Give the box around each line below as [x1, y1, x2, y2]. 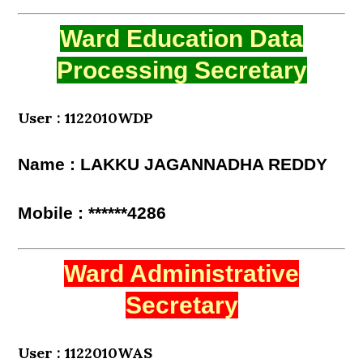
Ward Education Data [60, 25, 303, 52]
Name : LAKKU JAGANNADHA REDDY [18, 155, 328, 174]
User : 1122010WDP [18, 109, 154, 127]
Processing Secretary [56, 57, 307, 83]
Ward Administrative [64, 260, 299, 287]
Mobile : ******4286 [18, 203, 167, 223]
